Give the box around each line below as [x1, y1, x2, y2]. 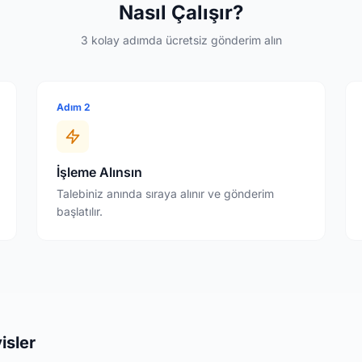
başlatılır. [57, 204, 103, 218]
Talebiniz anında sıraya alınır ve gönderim [57, 186, 275, 200]
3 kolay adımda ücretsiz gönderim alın [80, 32, 282, 47]
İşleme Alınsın [57, 163, 143, 180]
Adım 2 [57, 100, 91, 113]
